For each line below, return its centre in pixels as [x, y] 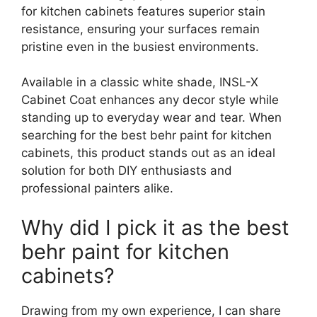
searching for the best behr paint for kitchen [146, 136]
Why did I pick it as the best [155, 227]
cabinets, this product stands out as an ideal [148, 153]
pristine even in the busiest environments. [140, 46]
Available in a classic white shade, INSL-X [140, 82]
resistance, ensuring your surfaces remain [140, 29]
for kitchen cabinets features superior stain [143, 11]
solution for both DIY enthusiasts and [127, 171]
